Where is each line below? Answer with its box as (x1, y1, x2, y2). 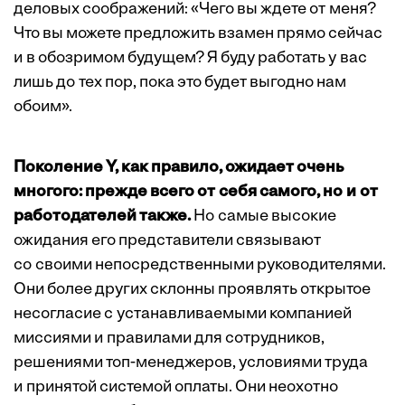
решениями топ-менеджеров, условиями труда (14, 354, 368, 372)
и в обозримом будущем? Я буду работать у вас (14, 50, 367, 68)
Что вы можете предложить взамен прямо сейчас (14, 25, 382, 43)
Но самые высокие (191, 208, 336, 226)
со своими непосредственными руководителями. (14, 257, 386, 275)
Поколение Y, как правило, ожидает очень (14, 159, 344, 177)
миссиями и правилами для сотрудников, (14, 330, 325, 348)
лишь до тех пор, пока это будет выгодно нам (14, 74, 346, 92)
